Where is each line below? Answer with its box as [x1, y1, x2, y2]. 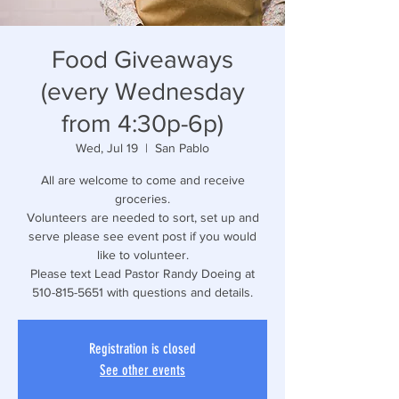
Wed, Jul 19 [76, 141, 138, 155]
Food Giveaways [52, 45, 233, 73]
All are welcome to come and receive [40, 173, 245, 187]
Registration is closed [89, 340, 196, 357]
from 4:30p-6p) [61, 110, 224, 137]
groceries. [115, 191, 170, 206]
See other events [100, 362, 185, 379]
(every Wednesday [40, 77, 245, 105]
